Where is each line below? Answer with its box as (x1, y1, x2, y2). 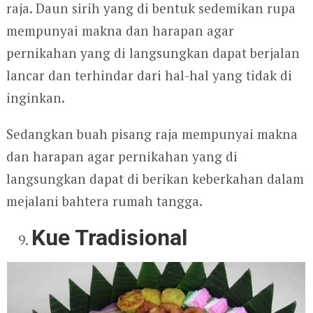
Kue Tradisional (31, 224, 188, 251)
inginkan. (6, 88, 65, 106)
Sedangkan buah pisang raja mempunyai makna (6, 124, 298, 143)
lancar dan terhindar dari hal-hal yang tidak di (6, 66, 292, 84)
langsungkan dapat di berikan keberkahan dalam (6, 169, 304, 187)
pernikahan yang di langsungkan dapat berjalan (6, 43, 300, 61)
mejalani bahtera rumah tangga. (6, 191, 203, 210)
